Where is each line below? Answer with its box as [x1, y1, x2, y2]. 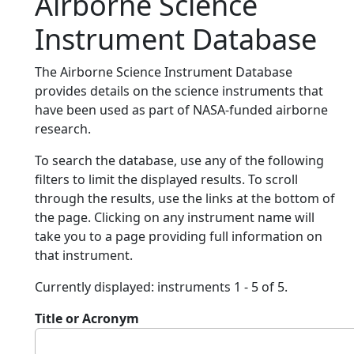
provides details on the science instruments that [35, 82, 323, 100]
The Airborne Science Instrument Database [35, 63, 292, 81]
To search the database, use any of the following [35, 152, 324, 169]
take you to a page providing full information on [35, 228, 322, 245]
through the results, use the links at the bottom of [35, 190, 335, 207]
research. [35, 120, 91, 137]
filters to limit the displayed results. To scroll [35, 171, 298, 188]
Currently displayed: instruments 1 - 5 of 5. [35, 278, 288, 296]
